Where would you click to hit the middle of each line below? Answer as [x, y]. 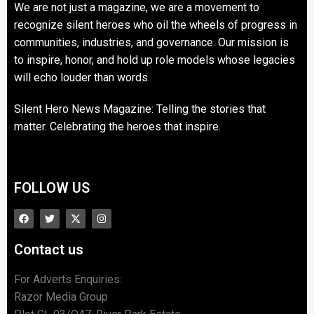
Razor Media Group [61, 297]
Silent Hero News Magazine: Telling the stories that [140, 109]
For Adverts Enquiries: [68, 280]
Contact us [49, 250]
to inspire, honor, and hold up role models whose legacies [155, 60]
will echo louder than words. [82, 78]
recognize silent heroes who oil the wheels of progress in [156, 25]
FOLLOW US [52, 188]
